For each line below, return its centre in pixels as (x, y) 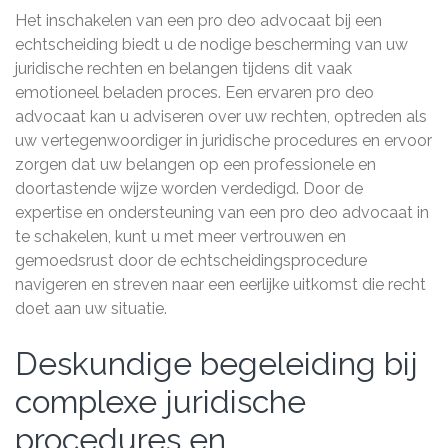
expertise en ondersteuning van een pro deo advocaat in (222, 212)
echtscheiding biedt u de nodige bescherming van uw (211, 44)
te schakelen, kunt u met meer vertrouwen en (180, 236)
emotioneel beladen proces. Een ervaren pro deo (194, 92)
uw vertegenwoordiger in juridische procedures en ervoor (223, 140)
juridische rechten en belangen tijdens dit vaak (183, 68)
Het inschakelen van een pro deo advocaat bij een (198, 20)
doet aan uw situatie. (91, 308)
